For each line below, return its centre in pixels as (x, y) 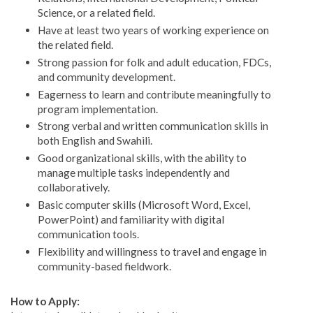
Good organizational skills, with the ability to (142, 158)
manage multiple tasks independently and (133, 173)
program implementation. (97, 109)
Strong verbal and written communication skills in (153, 126)
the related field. (75, 44)
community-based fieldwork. (104, 266)
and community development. (106, 77)
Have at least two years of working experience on (153, 30)
